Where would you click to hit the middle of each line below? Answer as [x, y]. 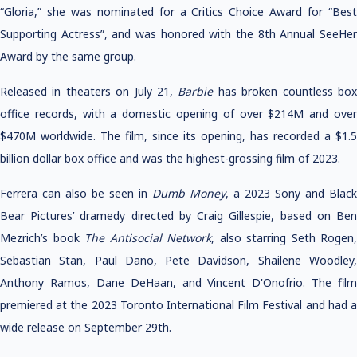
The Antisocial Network [148, 238]
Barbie [198, 91]
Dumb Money [189, 193]
